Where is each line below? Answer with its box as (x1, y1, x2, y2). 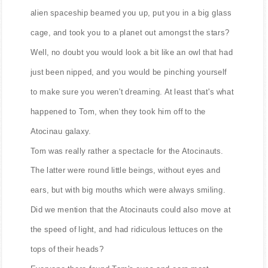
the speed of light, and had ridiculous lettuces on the (30, 224, 224, 234)
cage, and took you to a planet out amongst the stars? (30, 28, 230, 37)
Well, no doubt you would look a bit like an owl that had (30, 47, 233, 57)
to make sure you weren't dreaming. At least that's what (30, 87, 234, 96)
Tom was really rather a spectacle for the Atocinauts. (30, 146, 224, 156)
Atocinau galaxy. (30, 126, 91, 136)
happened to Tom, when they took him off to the (30, 106, 206, 116)
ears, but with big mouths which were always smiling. (30, 185, 226, 194)
